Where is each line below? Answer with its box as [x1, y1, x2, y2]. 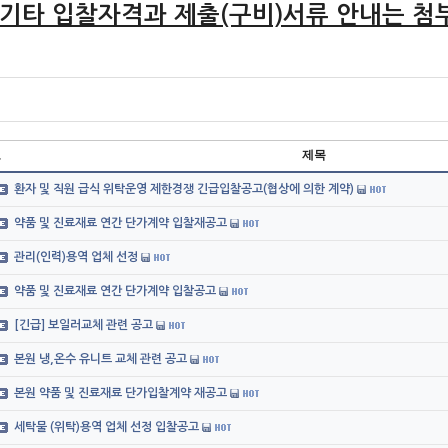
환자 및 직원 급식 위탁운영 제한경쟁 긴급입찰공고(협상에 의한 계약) [14, 183, 354, 195]
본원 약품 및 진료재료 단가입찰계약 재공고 [14, 387, 227, 399]
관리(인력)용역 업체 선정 [14, 251, 138, 263]
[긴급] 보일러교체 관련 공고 [14, 319, 153, 331]
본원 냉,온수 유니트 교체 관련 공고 [14, 353, 187, 365]
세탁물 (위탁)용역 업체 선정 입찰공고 [14, 421, 199, 433]
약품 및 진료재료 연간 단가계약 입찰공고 [14, 285, 216, 297]
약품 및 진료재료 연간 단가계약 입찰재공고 [14, 217, 227, 229]
